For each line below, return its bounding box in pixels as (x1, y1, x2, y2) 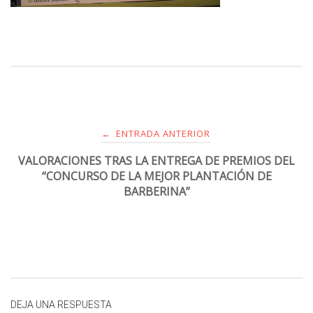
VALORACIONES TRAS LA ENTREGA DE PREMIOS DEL (18, 152, 295, 168)
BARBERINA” (123, 183, 190, 199)
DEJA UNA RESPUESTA (10, 298, 112, 310)
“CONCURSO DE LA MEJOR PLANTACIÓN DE (41, 168, 272, 184)
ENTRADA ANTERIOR (112, 126, 210, 140)
